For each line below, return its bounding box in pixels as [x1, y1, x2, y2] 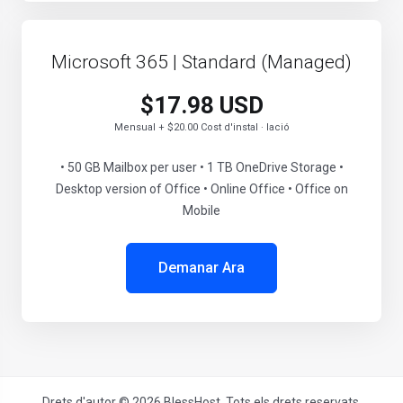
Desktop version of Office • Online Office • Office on [55, 182, 348, 196]
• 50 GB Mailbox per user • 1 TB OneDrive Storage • [59, 160, 344, 175]
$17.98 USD [139, 92, 264, 119]
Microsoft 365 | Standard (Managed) [51, 51, 352, 73]
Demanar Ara [158, 259, 245, 276]
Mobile [183, 203, 220, 218]
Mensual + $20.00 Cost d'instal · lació [113, 121, 290, 133]
